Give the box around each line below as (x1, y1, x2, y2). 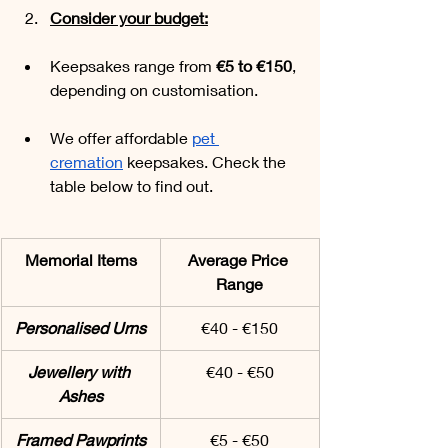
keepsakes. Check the (123, 152, 290, 172)
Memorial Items (24, 250, 137, 270)
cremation (50, 152, 123, 172)
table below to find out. (50, 176, 213, 196)
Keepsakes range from (50, 56, 216, 76)
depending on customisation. (50, 80, 262, 100)
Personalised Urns (15, 318, 146, 338)
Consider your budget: (50, 8, 208, 28)
